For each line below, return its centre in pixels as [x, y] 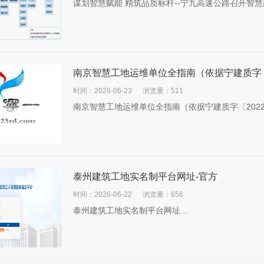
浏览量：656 [163, 194]
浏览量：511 [163, 91]
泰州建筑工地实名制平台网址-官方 [145, 176]
